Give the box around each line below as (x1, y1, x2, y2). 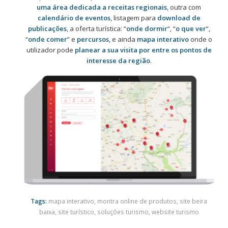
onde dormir (126, 23, 167, 33)
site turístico (58, 208, 94, 216)
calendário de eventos (37, 13, 110, 22)
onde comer (28, 34, 68, 44)
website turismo (151, 208, 199, 216)
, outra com (167, 2, 202, 12)
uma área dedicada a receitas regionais (37, 2, 167, 12)
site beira (180, 197, 208, 206)
